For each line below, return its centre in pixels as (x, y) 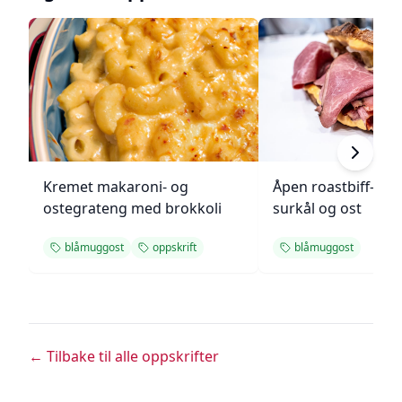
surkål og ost (317, 208)
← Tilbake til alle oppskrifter (124, 356)
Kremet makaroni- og (116, 187)
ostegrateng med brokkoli (132, 208)
